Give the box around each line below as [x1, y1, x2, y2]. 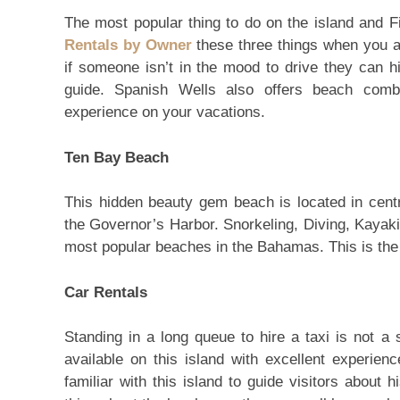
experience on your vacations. [64, 104, 265, 121]
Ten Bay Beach [64, 148, 169, 166]
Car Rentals [64, 283, 147, 301]
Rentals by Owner [64, 37, 192, 54]
